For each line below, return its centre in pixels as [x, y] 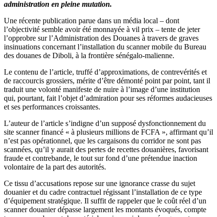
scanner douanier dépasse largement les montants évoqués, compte [105, 209]
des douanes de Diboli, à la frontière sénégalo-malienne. [89, 55]
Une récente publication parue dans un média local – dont [92, 20]
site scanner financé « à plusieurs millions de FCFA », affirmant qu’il [108, 132]
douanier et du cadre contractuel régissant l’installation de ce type [103, 192]
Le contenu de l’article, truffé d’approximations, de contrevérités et [105, 72]
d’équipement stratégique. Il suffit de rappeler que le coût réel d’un [105, 201]
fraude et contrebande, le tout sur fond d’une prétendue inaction [101, 158]
